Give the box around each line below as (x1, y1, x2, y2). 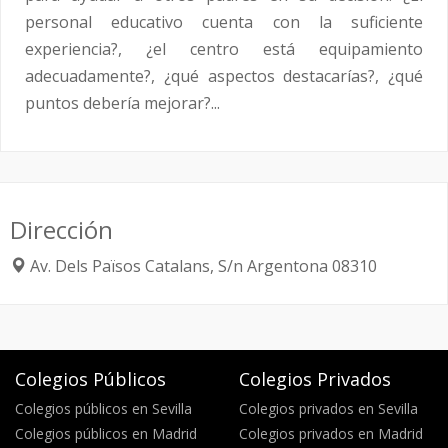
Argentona (247, 254, 328, 277)
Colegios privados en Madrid (239, 423, 423, 443)
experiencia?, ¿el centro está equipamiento (25, 37, 423, 60)
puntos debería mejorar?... (25, 91, 220, 114)
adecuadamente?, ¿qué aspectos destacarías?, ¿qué (25, 64, 423, 87)
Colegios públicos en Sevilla (15, 398, 192, 418)
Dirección (10, 212, 113, 246)
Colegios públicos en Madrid (15, 423, 197, 443)
